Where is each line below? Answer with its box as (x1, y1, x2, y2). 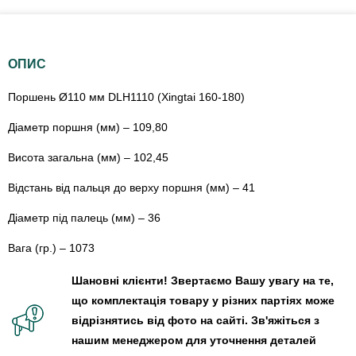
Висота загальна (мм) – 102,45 (8, 150, 168, 164)
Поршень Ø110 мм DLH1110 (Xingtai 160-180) (8, 90, 245, 103)
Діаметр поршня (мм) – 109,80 (8, 120, 168, 133)
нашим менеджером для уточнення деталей (72, 333, 316, 346)
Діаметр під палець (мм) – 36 (8, 211, 161, 224)
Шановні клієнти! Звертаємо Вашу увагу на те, (72, 273, 334, 287)
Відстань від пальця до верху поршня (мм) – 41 (8, 180, 255, 194)
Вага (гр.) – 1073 (8, 241, 95, 254)
